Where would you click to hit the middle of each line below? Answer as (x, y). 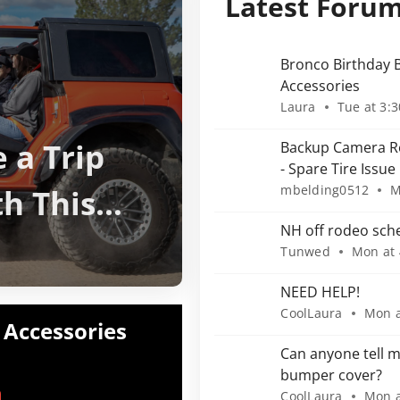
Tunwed (305, 251)
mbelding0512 (325, 190)
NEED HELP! (321, 292)
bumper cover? (332, 375)
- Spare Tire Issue (338, 169)
